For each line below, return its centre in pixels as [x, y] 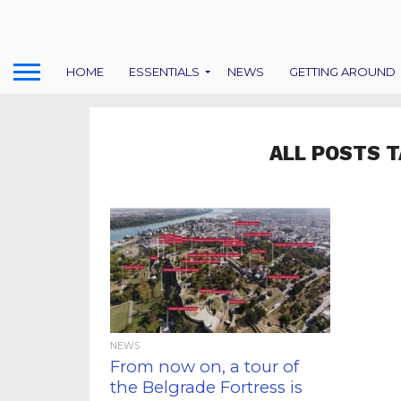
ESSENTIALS [164, 71]
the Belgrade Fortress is [207, 387]
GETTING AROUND [342, 71]
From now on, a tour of [205, 367]
